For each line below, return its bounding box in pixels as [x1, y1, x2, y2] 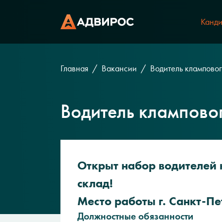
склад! [77, 176, 113, 190]
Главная [60, 63, 88, 74]
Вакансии [102, 63, 137, 74]
